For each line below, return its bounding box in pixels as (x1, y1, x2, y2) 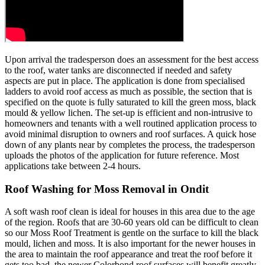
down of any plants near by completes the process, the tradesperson (5, 139, 255, 150)
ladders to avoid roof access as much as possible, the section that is (5, 86, 252, 96)
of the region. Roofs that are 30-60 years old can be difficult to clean (5, 217, 258, 228)
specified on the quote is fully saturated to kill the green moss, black (5, 96, 256, 107)
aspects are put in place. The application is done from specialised (5, 75, 245, 86)
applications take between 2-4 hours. (5, 160, 141, 171)
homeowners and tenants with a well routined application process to (5, 118, 257, 128)
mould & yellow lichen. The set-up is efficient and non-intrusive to (5, 107, 253, 118)
